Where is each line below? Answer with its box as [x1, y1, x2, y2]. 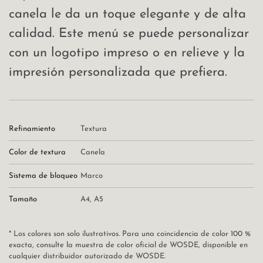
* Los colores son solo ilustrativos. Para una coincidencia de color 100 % [9, 230, 251, 238]
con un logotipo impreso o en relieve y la [9, 46, 245, 60]
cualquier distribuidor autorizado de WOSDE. [9, 252, 166, 261]
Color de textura [9, 149, 66, 157]
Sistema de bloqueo [9, 172, 77, 180]
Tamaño [9, 195, 37, 204]
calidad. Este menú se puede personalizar [9, 27, 249, 41]
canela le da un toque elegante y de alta [9, 8, 246, 22]
